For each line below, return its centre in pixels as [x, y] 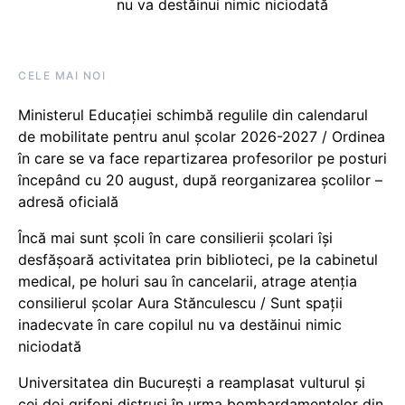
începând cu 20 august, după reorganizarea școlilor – [200, 179]
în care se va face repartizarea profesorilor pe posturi [202, 158]
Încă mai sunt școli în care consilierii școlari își [175, 237]
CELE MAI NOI [62, 75]
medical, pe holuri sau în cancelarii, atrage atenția [188, 281]
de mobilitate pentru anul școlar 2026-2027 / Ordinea [202, 136]
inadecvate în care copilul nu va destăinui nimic [180, 324]
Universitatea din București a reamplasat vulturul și [192, 382]
